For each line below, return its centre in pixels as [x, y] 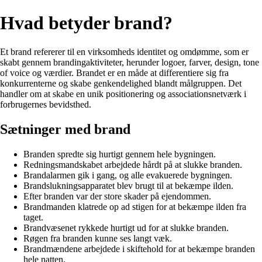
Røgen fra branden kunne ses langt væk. [98, 238]
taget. [33, 217]
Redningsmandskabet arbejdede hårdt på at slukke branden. [133, 164]
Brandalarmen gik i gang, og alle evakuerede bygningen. [128, 175]
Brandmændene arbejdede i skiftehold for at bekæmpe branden [139, 249]
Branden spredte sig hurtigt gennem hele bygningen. [120, 154]
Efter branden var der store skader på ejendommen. [117, 196]
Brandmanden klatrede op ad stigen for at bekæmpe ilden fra [135, 206]
